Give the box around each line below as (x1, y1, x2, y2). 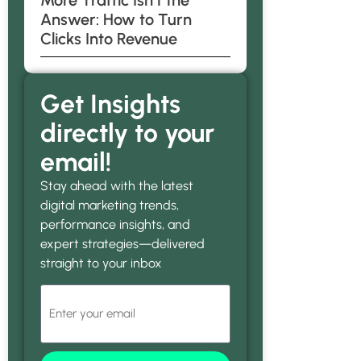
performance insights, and (40, 217, 190, 232)
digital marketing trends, (40, 197, 179, 213)
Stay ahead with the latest (40, 178, 193, 193)
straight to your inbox (40, 255, 162, 271)
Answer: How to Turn (40, 10, 192, 29)
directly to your (40, 118, 214, 148)
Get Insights (40, 89, 180, 119)
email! (40, 147, 111, 177)
